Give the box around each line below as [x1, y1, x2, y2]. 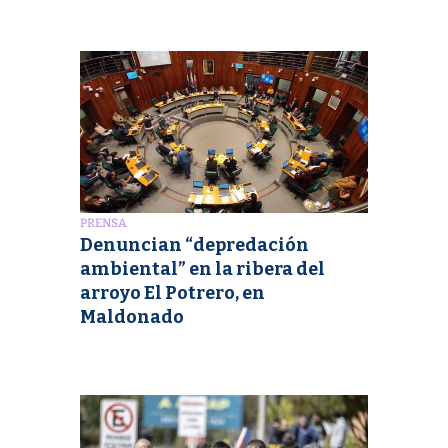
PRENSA [80, 215, 127, 230]
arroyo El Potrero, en [80, 281, 265, 304]
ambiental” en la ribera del [80, 257, 325, 280]
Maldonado [80, 305, 184, 328]
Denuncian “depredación [80, 233, 309, 256]
